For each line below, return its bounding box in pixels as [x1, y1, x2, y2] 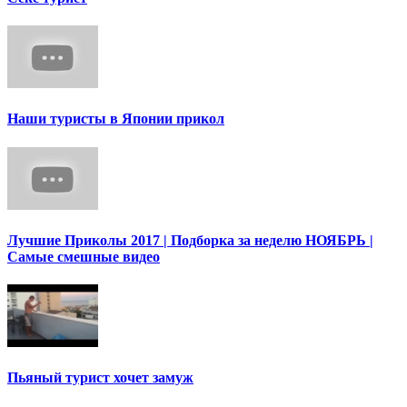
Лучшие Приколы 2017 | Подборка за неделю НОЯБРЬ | [7, 232, 373, 248]
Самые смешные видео [7, 248, 160, 264]
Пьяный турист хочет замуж [7, 370, 194, 386]
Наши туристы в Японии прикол [7, 111, 224, 127]
